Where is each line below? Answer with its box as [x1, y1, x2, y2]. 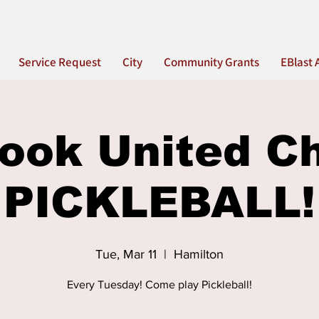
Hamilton [174, 247, 224, 261]
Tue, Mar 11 [95, 247, 157, 261]
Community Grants [164, 54, 259, 70]
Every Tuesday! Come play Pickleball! [67, 278, 252, 291]
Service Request [19, 54, 101, 70]
